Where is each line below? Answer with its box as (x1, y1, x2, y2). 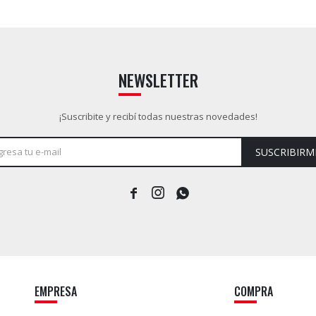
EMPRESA (35, 283, 78, 300)
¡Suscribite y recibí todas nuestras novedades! (59, 110, 257, 123)
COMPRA (233, 283, 273, 300)
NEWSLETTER (118, 68, 198, 92)
